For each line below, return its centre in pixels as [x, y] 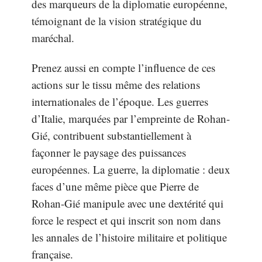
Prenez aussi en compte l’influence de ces [123, 68]
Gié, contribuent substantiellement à [111, 135]
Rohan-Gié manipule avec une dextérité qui [127, 203]
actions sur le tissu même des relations [116, 85]
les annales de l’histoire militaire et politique [129, 237]
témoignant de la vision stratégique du [117, 20]
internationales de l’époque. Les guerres [120, 101]
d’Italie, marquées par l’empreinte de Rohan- [131, 118]
